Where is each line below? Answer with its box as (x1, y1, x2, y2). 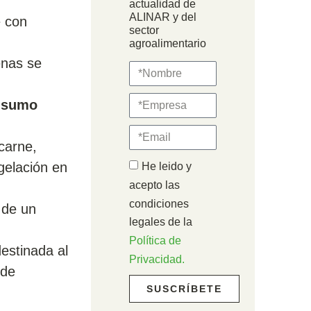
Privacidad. (129, 253, 185, 265)
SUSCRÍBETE (146, 283, 223, 295)
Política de (129, 234, 182, 246)
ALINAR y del (129, 11, 197, 24)
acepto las (129, 178, 180, 191)
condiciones (129, 197, 190, 210)
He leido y (142, 160, 192, 173)
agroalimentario (129, 37, 207, 50)
